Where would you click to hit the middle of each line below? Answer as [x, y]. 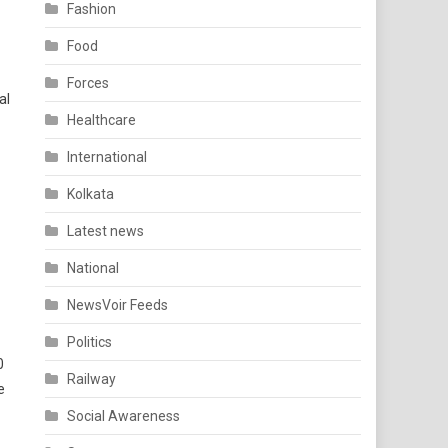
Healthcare [102, 120]
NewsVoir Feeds [118, 305]
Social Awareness [124, 416]
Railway [92, 379]
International [107, 157]
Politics [90, 342]
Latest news [106, 231]
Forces [88, 83]
